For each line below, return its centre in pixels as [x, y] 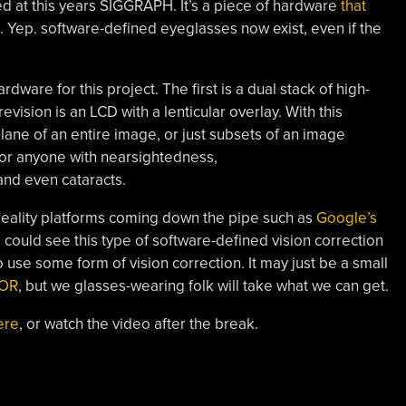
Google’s [346, 218]
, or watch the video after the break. [138, 324]
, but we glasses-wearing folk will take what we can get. [203, 286]
